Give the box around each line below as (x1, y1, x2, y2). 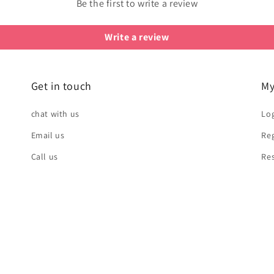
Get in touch (31, 79, 92, 93)
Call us (31, 151, 58, 162)
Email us (31, 130, 65, 141)
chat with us (31, 108, 80, 119)
